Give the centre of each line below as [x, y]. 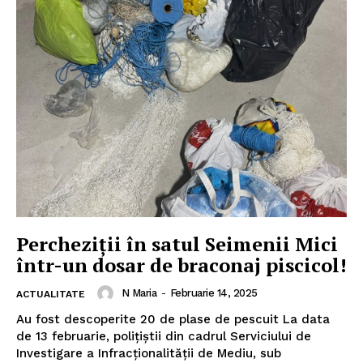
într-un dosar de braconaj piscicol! [181, 265]
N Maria [139, 293]
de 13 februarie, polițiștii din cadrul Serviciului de [164, 337]
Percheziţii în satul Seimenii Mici [177, 244]
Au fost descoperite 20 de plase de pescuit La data [149, 320]
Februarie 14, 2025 [214, 293]
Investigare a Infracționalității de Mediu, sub [149, 354]
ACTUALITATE [51, 295]
